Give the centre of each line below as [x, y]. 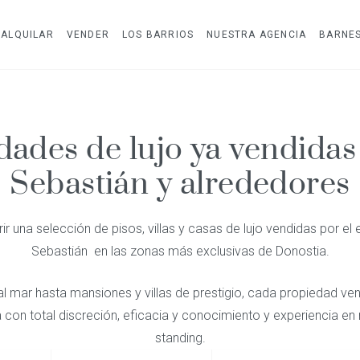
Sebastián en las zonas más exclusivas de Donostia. [180, 251]
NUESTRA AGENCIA [257, 35]
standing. [180, 338]
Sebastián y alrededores [180, 184]
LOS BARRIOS [158, 35]
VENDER [88, 35]
